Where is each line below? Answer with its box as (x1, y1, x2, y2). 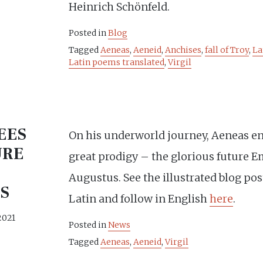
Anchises (165, 45, 202, 56)
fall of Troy (205, 45, 249, 56)
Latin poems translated (69, 57, 165, 68)
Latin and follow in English (69, 192, 210, 206)
